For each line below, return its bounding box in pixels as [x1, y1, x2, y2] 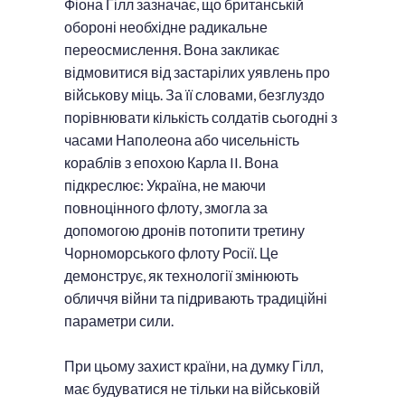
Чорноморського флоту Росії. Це [64, 243, 278, 261]
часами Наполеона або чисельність [64, 130, 299, 148]
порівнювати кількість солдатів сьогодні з [64, 108, 337, 126]
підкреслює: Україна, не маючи [64, 175, 266, 193]
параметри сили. [64, 311, 174, 329]
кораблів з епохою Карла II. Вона [64, 153, 278, 171]
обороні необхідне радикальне [64, 17, 268, 35]
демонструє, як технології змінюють [64, 266, 298, 284]
